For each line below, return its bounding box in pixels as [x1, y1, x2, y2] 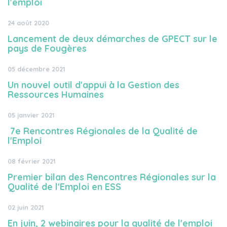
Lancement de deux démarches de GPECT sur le [8, 33, 217, 45]
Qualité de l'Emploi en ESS [8, 181, 121, 193]
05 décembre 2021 [8, 65, 65, 73]
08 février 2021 [8, 157, 56, 165]
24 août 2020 [8, 19, 49, 27]
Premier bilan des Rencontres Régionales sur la [8, 171, 216, 183]
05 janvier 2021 [8, 111, 55, 119]
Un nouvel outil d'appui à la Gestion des [8, 79, 179, 91]
